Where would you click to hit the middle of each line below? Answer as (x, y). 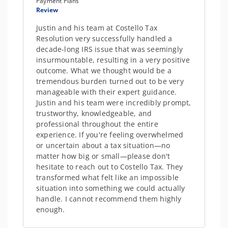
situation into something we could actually (111, 188)
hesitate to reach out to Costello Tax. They (110, 167)
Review (47, 10)
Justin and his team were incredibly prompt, (114, 103)
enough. (51, 209)
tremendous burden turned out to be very (110, 81)
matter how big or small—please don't (103, 156)
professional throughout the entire (97, 124)
